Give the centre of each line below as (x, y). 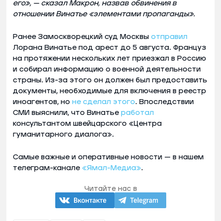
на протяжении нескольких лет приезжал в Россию (110, 58)
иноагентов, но (42, 102)
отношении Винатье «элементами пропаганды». (104, 14)
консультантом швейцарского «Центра (87, 123)
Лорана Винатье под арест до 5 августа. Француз (110, 47)
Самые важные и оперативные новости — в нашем (108, 157)
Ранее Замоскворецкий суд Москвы (82, 37)
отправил (169, 37)
